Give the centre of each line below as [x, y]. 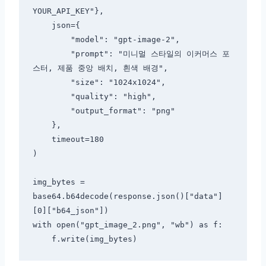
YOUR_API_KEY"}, [68, 11]
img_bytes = [58, 182]
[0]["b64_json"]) [70, 211]
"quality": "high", [51, 97]
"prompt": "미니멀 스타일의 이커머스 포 [51, 54]
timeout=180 [42, 140]
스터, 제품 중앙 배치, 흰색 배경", [100, 68]
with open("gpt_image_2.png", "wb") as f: [127, 225]
